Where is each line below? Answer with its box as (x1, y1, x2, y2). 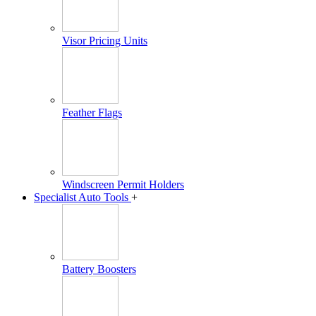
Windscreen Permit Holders (62, 178, 184, 190)
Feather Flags (62, 106, 122, 119)
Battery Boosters (62, 262, 136, 275)
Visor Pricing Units (62, 34, 147, 47)
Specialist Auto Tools (34, 190, 131, 203)
